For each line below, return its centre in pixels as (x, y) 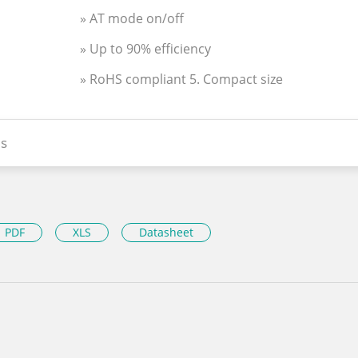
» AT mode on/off (132, 19)
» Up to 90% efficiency (145, 49)
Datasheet (166, 233)
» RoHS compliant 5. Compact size (181, 79)
